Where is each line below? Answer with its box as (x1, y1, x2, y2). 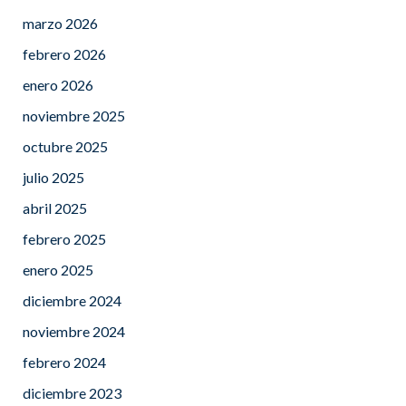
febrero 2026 (23, 44, 106, 63)
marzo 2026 (23, 14, 98, 32)
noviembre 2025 (23, 106, 125, 124)
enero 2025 (23, 260, 93, 278)
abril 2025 (23, 198, 87, 217)
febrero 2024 (23, 353, 106, 371)
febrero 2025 (23, 229, 106, 247)
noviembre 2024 (23, 322, 125, 340)
